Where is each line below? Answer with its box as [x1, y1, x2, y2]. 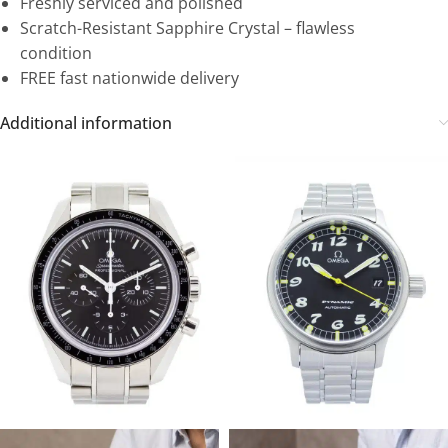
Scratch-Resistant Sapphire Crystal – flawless [20, 16, 355, 39]
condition [20, 41, 92, 64]
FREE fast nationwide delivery [20, 66, 239, 89]
